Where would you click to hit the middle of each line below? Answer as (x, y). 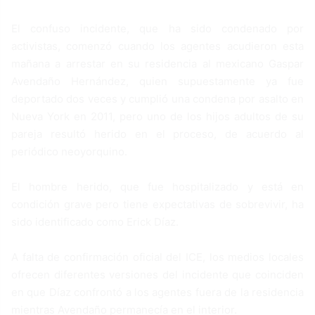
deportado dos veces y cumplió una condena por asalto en (157, 98)
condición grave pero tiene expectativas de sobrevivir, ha (157, 204)
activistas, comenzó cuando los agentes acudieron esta (157, 46)
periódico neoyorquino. (69, 151)
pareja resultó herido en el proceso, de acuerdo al (157, 134)
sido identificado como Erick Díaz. (95, 221)
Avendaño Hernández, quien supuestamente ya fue (157, 81)
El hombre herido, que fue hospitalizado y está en (157, 186)
